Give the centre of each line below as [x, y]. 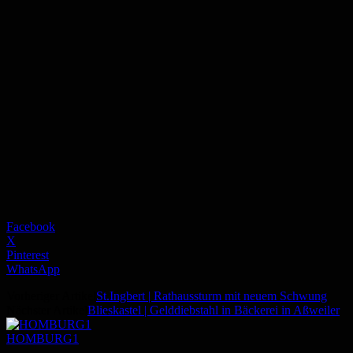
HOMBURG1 [43, 339]
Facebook [31, 227]
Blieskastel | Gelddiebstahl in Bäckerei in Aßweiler [214, 310]
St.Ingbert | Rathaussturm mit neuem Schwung [212, 296]
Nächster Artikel [47, 310]
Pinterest [28, 255]
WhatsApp [33, 269]
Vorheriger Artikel [51, 296]
